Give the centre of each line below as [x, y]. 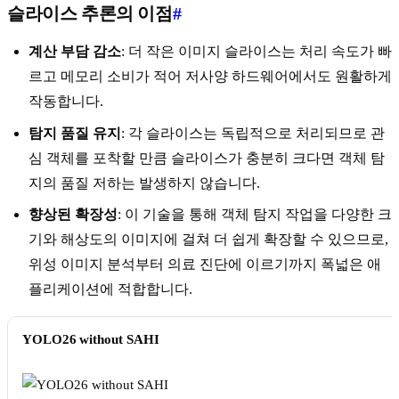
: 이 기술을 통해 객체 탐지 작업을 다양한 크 [255, 214]
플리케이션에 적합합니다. [110, 289]
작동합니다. [66, 102]
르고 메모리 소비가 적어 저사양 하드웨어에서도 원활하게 [210, 77]
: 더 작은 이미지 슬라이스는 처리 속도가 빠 [256, 52]
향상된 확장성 [73, 214]
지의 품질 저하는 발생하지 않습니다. [144, 183]
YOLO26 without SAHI [91, 339]
